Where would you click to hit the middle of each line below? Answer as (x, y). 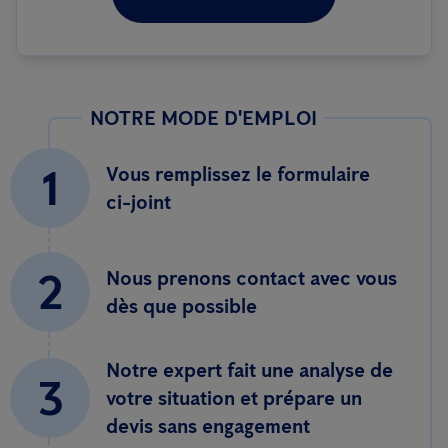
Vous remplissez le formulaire (238, 174)
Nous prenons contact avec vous (251, 278)
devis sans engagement (208, 426)
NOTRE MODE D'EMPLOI (203, 118)
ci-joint (138, 202)
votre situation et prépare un (234, 398)
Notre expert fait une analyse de (249, 370)
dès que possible (181, 306)
